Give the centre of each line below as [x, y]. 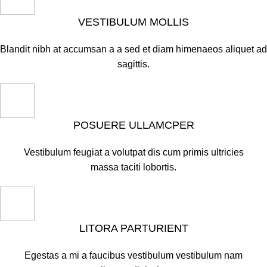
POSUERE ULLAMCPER [133, 125]
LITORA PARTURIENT [133, 228]
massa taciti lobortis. [133, 167]
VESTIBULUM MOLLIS [133, 22]
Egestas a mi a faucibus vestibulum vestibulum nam [133, 255]
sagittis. [133, 64]
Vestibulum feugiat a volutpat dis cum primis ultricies [133, 152]
